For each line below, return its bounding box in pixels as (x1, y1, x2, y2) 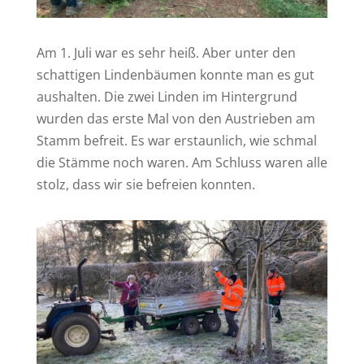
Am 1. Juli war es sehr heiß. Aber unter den (36, 44, 296, 63)
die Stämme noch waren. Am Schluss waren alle (36, 154, 327, 172)
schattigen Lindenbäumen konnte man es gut (36, 66, 314, 84)
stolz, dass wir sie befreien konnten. (36, 175, 255, 194)
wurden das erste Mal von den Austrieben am (36, 110, 315, 128)
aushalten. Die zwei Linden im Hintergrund (36, 88, 297, 106)
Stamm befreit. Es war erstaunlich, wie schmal (36, 132, 317, 150)
